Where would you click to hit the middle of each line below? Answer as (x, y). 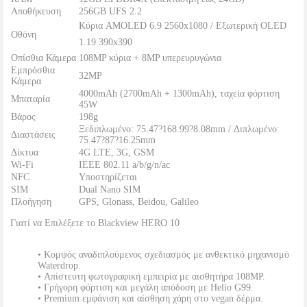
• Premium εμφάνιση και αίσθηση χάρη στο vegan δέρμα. (150, 298)
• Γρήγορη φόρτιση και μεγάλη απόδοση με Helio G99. (146, 287)
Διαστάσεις (33, 135)
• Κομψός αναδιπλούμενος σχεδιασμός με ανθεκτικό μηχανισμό (163, 255)
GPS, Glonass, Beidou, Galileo (139, 202)
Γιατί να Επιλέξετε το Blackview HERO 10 (95, 223)
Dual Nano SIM (110, 189)
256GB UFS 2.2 (110, 11)
